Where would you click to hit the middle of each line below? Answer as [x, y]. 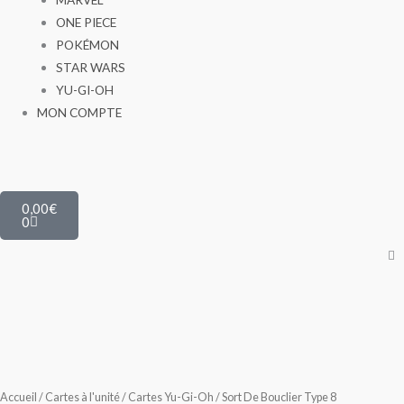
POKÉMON [87, 44]
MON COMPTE [80, 112]
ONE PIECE [86, 22]
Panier [41, 197]
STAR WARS [90, 67]
